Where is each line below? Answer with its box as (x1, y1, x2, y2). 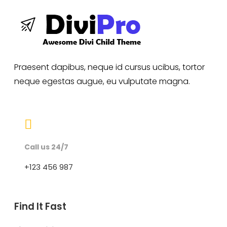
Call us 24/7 (24, 141, 68, 152)
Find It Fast (14, 200, 66, 214)
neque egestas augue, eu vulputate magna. (14, 75, 190, 88)
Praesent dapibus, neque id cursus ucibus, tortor (14, 61, 205, 73)
